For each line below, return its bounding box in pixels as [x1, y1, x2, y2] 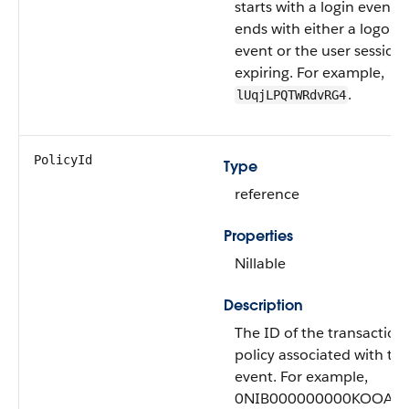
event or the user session [235, 41, 404, 60]
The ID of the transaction [235, 323, 405, 342]
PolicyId [34, 152, 92, 167]
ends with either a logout [235, 19, 404, 38]
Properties [224, 226, 293, 246]
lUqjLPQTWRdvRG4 [236, 88, 346, 102]
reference [235, 184, 299, 204]
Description [224, 296, 303, 315]
